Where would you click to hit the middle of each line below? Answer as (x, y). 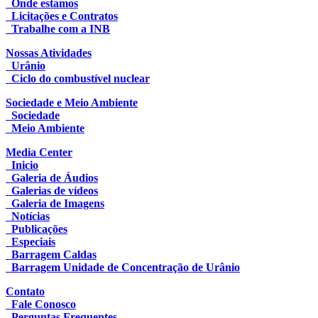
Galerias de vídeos (52, 190)
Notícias (28, 216)
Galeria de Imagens (55, 203)
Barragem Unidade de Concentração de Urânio (123, 267)
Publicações (37, 229)
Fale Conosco (41, 304)
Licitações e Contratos (62, 16)
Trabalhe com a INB (58, 28)
